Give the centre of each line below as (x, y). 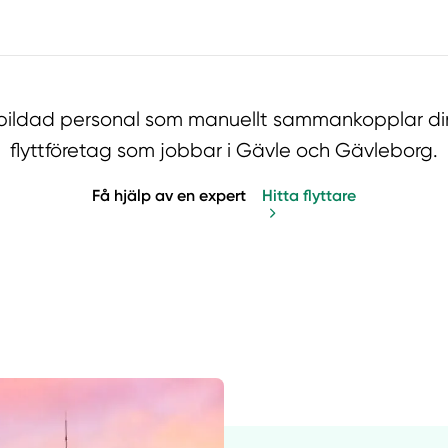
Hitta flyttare (309, 195)
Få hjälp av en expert (169, 195)
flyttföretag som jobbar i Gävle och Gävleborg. (224, 151)
